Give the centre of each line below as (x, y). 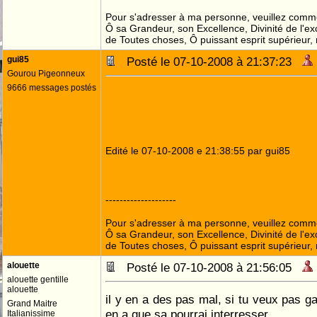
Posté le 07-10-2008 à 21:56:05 (209, 267)
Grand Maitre (32, 304)
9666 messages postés (52, 88)
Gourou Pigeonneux (46, 74)
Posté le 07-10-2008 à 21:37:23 (209, 62)
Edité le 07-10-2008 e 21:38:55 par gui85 (198, 151)
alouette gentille (38, 279)
